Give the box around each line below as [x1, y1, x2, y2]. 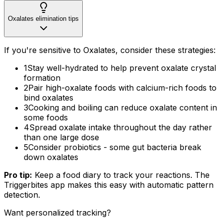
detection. [4, 189, 40, 200]
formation [24, 72, 60, 83]
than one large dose [24, 132, 99, 142]
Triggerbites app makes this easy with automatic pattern [4, 179, 214, 190]
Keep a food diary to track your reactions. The [32, 169, 210, 180]
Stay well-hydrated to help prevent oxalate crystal [27, 62, 216, 73]
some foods [24, 112, 68, 122]
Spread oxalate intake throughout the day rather [29, 122, 212, 132]
